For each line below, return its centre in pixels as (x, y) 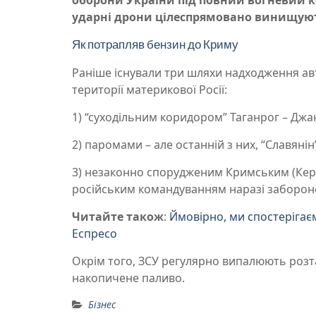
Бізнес (102, 304)
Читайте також (118, 216)
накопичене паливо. (130, 278)
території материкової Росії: (150, 89)
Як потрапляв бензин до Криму (155, 44)
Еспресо (95, 233)
